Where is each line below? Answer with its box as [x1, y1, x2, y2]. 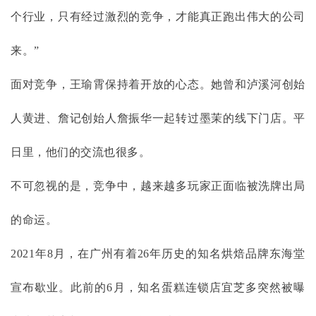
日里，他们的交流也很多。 [11, 145, 151, 158]
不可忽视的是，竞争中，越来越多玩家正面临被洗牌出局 [11, 179, 305, 192]
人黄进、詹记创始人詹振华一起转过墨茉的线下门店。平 [11, 111, 305, 124]
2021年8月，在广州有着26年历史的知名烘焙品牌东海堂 [11, 247, 305, 260]
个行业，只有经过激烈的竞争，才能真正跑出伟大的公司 [11, 10, 305, 23]
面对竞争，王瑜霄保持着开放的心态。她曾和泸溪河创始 [11, 78, 305, 90]
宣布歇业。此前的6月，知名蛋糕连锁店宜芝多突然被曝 [11, 281, 305, 293]
